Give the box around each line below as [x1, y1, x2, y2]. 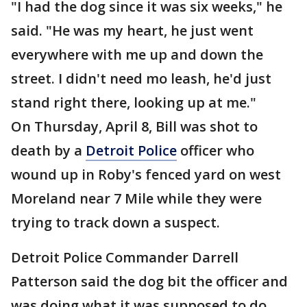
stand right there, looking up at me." [11, 93, 256, 112]
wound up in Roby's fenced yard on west [11, 165, 281, 184]
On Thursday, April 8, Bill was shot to [11, 117, 258, 136]
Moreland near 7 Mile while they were [11, 189, 262, 208]
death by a [11, 141, 86, 160]
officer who [177, 141, 254, 160]
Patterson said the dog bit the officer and [11, 272, 288, 291]
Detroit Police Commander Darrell [11, 248, 238, 267]
